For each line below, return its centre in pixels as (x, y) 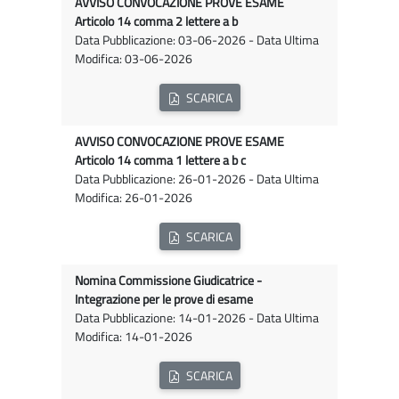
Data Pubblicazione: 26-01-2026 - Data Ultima (197, 179)
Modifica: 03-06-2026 (134, 59)
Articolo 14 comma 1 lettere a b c (160, 161)
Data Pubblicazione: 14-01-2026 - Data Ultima (197, 318)
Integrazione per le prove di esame (164, 300)
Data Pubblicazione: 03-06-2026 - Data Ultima (197, 41)
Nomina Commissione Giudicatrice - (168, 281)
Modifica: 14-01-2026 (134, 337)
